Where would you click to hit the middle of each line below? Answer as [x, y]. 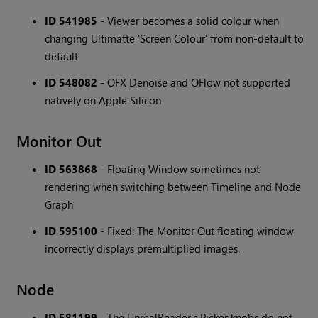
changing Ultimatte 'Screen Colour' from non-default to [175, 39]
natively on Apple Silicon [103, 100]
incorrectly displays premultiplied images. [143, 249]
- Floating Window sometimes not [179, 169]
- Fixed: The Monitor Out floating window [196, 231]
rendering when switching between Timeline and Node [173, 187]
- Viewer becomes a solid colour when [188, 21]
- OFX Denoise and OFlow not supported [194, 83]
